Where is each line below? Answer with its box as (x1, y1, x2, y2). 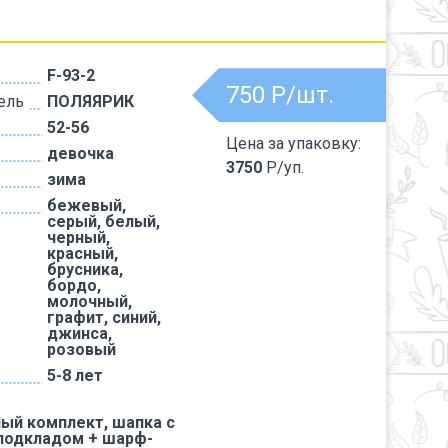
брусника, (47, 260, 123, 279)
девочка (47, 144, 114, 163)
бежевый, (47, 196, 126, 215)
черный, (47, 228, 110, 247)
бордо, (47, 276, 101, 295)
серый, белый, (47, 212, 160, 231)
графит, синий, (47, 308, 161, 327)
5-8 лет (47, 366, 103, 385)
